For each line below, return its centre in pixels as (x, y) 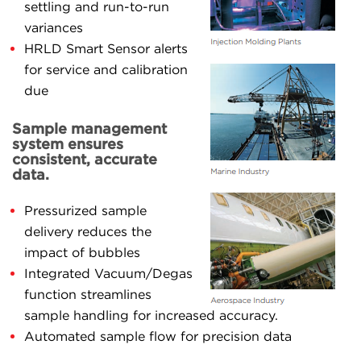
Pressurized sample (85, 211)
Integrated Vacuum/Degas (108, 274)
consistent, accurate (85, 159)
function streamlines (88, 295)
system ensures (68, 143)
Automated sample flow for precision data (158, 337)
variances (54, 27)
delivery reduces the (88, 232)
